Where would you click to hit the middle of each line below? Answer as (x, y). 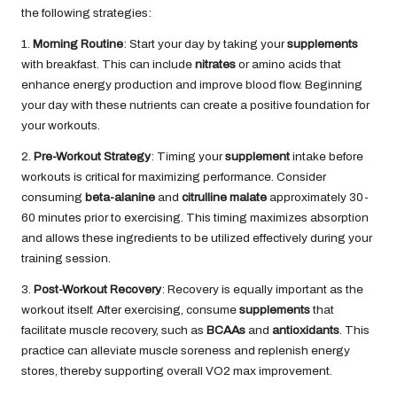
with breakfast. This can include (108, 65)
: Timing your (188, 157)
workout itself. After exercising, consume (130, 310)
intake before (327, 157)
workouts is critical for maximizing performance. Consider (174, 177)
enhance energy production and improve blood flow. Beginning (192, 85)
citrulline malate (224, 198)
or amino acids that (288, 65)
